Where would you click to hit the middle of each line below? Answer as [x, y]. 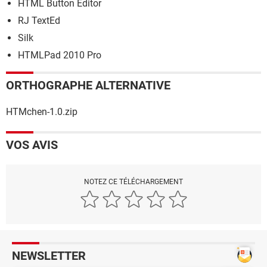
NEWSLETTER [49, 255]
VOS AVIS [32, 145]
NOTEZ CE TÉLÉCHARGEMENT [133, 181]
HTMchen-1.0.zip [42, 111]
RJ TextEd [39, 20]
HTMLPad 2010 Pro [60, 55]
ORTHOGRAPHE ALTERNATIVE [88, 85]
